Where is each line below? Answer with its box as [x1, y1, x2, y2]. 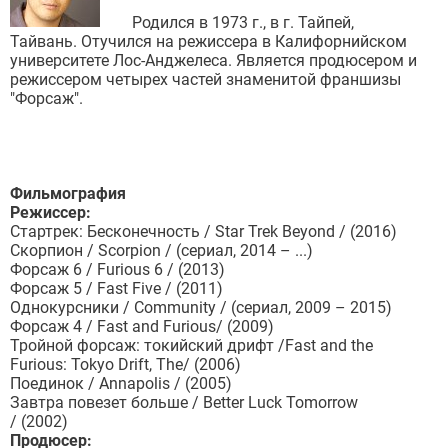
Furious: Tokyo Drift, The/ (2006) [10, 355, 241, 375]
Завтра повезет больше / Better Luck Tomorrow [10, 393, 358, 413]
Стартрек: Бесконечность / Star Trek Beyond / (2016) [10, 222, 397, 242]
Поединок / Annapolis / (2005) [10, 374, 232, 394]
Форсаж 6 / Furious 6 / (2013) [10, 260, 225, 280]
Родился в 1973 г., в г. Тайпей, [132, 13, 354, 33]
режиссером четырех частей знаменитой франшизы [10, 70, 401, 90]
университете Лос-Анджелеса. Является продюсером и [10, 51, 417, 71]
